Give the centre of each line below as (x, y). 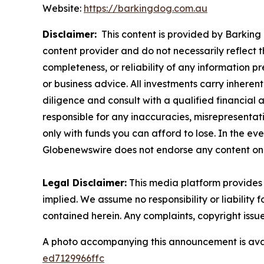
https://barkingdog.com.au (146, 9)
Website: (63, 9)
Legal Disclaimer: (85, 183)
